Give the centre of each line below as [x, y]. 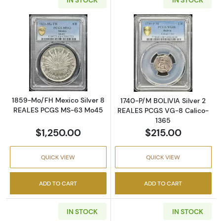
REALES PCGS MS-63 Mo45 [58, 110]
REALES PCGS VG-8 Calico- [163, 111]
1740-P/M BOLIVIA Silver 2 [163, 101]
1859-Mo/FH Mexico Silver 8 [58, 100]
